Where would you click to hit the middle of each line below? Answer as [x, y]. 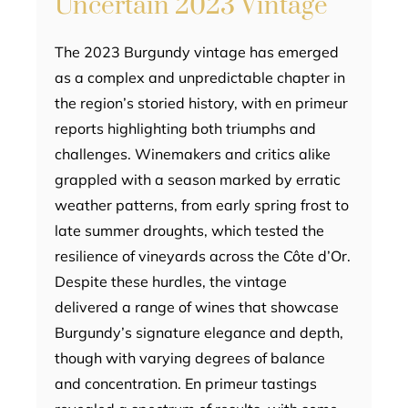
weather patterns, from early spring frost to [202, 205]
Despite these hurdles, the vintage [171, 282]
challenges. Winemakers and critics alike [193, 154]
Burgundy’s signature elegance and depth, [199, 333]
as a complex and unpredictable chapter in [200, 78]
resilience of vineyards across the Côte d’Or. [203, 256]
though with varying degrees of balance [190, 358]
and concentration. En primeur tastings [186, 384]
